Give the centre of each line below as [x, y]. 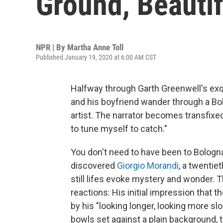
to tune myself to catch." [119, 129]
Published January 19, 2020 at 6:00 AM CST [96, 57]
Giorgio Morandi [148, 166]
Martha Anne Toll [95, 47]
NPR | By [52, 47]
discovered [94, 166]
